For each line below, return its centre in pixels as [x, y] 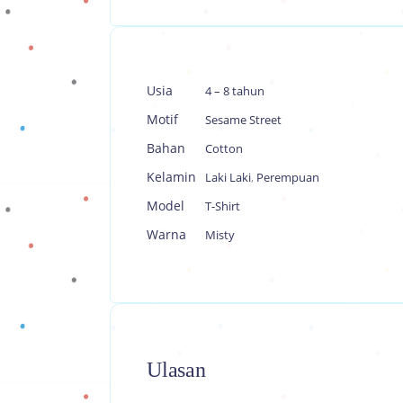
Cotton [224, 148]
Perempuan [288, 177]
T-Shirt [223, 206]
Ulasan [176, 370]
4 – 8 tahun [235, 91]
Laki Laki [228, 177]
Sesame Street [243, 120]
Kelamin [171, 177]
